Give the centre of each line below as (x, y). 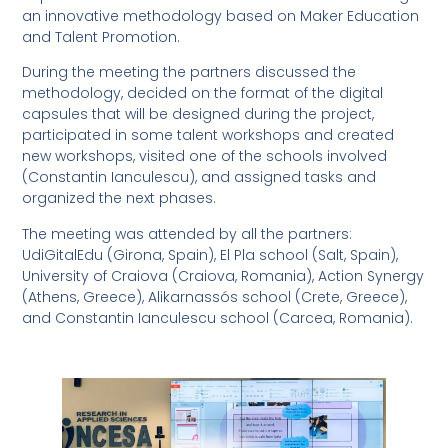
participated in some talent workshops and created (208, 135)
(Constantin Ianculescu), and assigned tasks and (199, 177)
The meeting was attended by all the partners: (187, 233)
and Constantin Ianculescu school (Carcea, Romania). (218, 317)
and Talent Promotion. (101, 36)
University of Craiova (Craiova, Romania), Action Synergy (223, 275)
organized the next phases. (119, 198)
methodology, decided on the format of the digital (203, 93)
